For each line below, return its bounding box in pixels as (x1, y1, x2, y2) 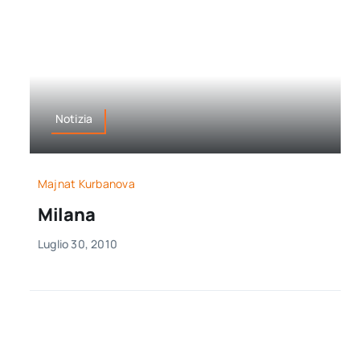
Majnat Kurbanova (37, 175, 135, 191)
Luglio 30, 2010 (37, 235, 118, 252)
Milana (37, 202, 96, 227)
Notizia (55, 111, 93, 127)
